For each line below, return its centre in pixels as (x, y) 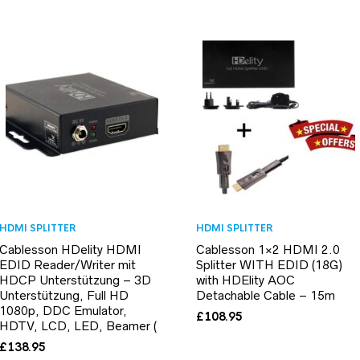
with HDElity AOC (245, 280)
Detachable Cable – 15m (266, 295)
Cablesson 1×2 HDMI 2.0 (268, 249)
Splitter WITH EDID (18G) (269, 264)
